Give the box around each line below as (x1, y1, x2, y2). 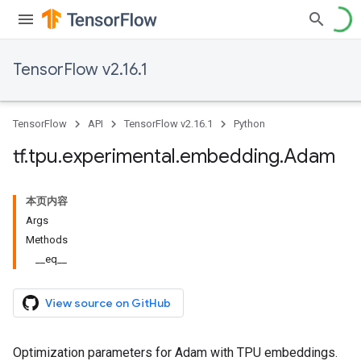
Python (234, 118, 265, 130)
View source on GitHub (45, 296, 171, 310)
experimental (62, 144, 176, 168)
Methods (26, 234, 68, 246)
